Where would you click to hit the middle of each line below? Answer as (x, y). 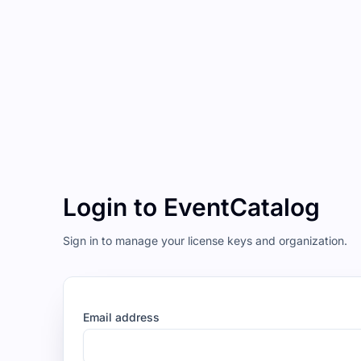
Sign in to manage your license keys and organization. (205, 241)
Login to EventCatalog (192, 207)
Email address (122, 317)
